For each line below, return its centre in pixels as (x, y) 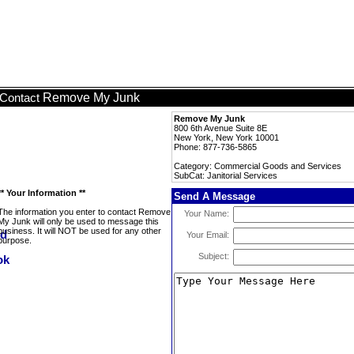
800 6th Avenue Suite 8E (220, 128)
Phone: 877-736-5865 (215, 147)
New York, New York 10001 (226, 137)
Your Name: (207, 213)
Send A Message (215, 196)
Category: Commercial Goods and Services (258, 166)
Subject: (214, 256)
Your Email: (208, 235)
